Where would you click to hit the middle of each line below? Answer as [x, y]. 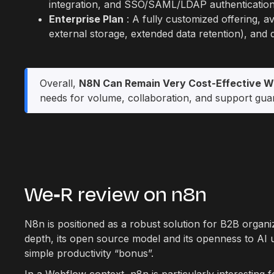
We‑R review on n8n [116, 194]
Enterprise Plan [86, 19]
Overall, [59, 83]
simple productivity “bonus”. [89, 253]
